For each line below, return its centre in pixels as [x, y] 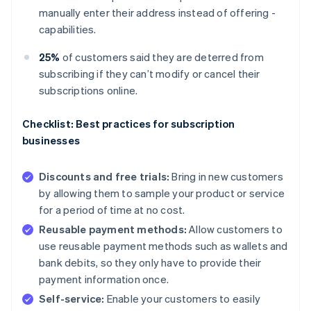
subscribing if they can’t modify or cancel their [150, 74]
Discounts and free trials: [104, 177]
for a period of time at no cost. [112, 210]
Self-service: [72, 299]
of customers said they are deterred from [162, 57]
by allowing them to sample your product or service [162, 193]
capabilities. [68, 30]
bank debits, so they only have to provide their [150, 263]
